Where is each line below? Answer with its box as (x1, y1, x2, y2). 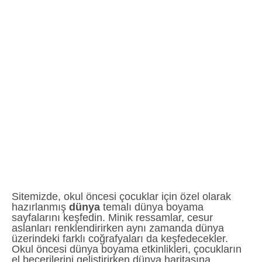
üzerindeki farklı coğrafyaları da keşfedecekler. (12, 232, 228, 244)
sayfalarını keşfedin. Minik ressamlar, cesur (12, 211, 213, 223)
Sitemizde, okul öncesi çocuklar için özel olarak (12, 190, 231, 202)
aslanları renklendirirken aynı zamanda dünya (12, 222, 224, 234)
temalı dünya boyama (100, 201, 204, 213)
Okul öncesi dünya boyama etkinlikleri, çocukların (12, 243, 242, 255)
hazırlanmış (12, 201, 69, 213)
